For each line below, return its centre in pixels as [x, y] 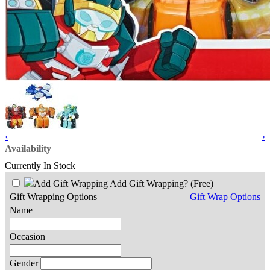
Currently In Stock [40, 165]
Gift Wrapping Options [53, 196]
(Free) [202, 183]
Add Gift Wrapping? [149, 183]
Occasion [27, 236]
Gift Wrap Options [225, 196]
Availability [28, 148]
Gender [24, 263]
